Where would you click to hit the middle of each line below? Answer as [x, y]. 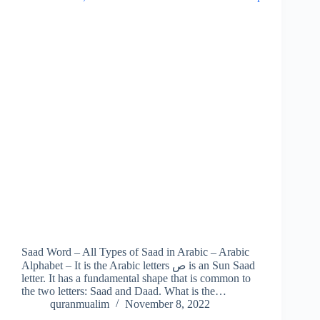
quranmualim [80, 304]
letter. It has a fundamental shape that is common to [136, 279]
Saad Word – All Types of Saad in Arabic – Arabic [135, 252]
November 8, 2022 [167, 304]
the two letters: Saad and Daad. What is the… [124, 291]
